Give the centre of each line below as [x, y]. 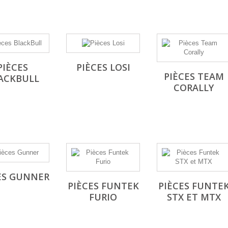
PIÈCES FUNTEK [103, 186]
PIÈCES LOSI [103, 67]
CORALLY [194, 88]
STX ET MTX [194, 197]
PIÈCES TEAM [194, 76]
